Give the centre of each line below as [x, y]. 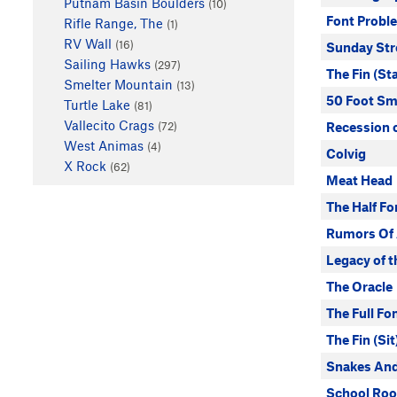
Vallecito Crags [109, 125]
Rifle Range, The [113, 23]
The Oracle [359, 286]
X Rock [85, 165]
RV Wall [87, 43]
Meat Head [359, 180]
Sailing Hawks [107, 63]
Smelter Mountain [118, 84]
